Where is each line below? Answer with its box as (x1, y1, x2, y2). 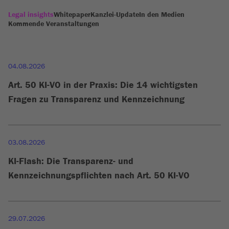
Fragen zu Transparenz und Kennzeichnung (8, 94, 185, 104)
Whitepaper (54, 10, 90, 18)
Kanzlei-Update (90, 10, 139, 18)
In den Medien (139, 10, 185, 18)
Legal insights (8, 10, 54, 18)
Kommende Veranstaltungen (8, 19, 99, 28)
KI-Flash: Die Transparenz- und (8, 155, 133, 166)
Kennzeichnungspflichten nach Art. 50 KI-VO (8, 170, 190, 180)
